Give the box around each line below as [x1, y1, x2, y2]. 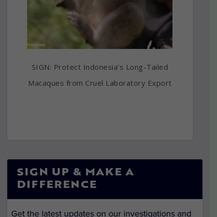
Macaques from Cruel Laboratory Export [28, 78, 172, 88]
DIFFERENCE [17, 181, 97, 190]
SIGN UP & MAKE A [17, 169, 135, 178]
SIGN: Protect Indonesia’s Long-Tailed [31, 62, 169, 72]
